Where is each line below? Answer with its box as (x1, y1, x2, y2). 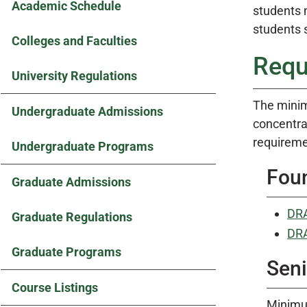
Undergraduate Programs (12, 139, 153, 153)
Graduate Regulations (12, 210, 132, 224)
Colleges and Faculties (12, 34, 137, 48)
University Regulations (12, 69, 137, 83)
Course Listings (12, 280, 98, 295)
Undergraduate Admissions (12, 104, 163, 119)
